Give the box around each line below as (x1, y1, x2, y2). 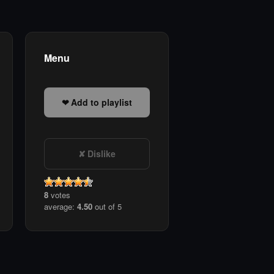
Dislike (87, 147, 116, 160)
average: (44, 201, 77, 213)
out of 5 (92, 201, 122, 213)
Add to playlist (71, 96, 132, 109)
